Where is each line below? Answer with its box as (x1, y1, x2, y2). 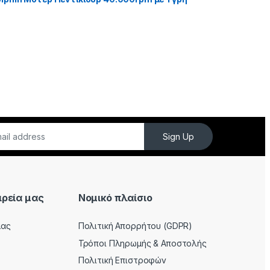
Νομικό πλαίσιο (78, 192, 152, 204)
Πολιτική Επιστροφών (78, 255, 166, 266)
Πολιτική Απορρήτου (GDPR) (78, 220, 193, 231)
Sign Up (163, 131, 195, 142)
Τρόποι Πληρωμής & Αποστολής (78, 237, 207, 248)
